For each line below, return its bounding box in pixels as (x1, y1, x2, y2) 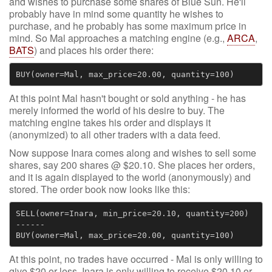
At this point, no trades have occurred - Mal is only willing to (9, 252, 263, 266)
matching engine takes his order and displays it (9, 115, 211, 129)
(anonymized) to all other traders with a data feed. (9, 127, 220, 141)
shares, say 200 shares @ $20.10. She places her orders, (9, 158, 255, 172)
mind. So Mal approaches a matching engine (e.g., (9, 31, 227, 45)
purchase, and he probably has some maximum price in (9, 19, 246, 33)
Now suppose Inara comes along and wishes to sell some (9, 146, 256, 160)
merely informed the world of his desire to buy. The (9, 103, 225, 117)
